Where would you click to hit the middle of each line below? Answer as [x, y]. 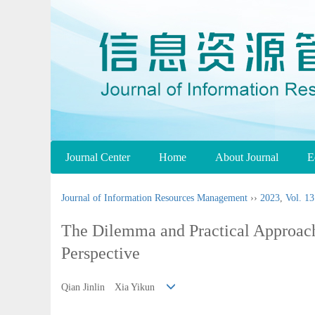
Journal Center [98, 157]
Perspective [101, 253]
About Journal [247, 157]
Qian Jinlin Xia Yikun [114, 288]
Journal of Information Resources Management [154, 198]
